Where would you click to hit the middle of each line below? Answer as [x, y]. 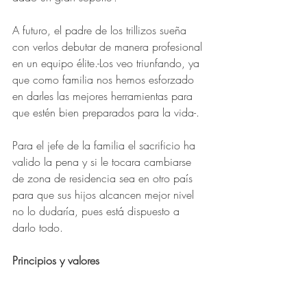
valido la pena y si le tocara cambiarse [103, 162]
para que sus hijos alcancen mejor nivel [105, 195]
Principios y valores [56, 261]
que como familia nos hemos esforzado [105, 80]
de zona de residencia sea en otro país [104, 179]
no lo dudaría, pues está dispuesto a [98, 211]
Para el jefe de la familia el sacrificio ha [106, 146]
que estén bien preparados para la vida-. [106, 113]
